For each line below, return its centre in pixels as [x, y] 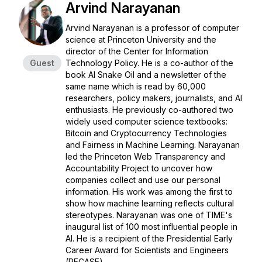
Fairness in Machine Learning [138, 145]
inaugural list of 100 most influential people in [151, 227]
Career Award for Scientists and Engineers [147, 250]
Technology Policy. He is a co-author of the [149, 63]
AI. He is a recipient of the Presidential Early [149, 238]
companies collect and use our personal [143, 180]
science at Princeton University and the [141, 39]
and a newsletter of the [180, 75]
